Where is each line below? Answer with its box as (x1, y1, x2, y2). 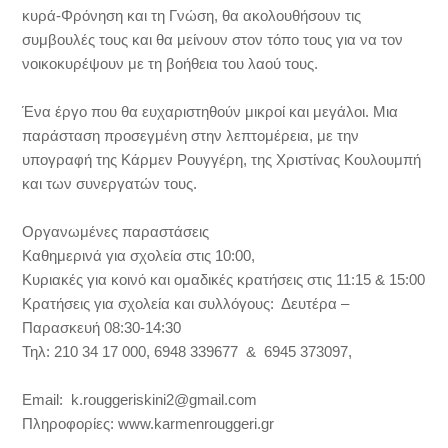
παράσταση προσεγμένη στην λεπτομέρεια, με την (22, 127, 360, 144)
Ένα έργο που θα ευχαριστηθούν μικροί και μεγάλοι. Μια (22, 103, 399, 120)
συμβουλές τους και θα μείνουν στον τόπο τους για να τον (22, 31, 404, 48)
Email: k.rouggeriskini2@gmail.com (22, 391, 258, 408)
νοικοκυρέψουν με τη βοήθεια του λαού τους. (22, 55, 319, 72)
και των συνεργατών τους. (22, 175, 198, 192)
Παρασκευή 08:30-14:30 (22, 319, 182, 336)
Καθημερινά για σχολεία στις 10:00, (22, 247, 256, 264)
